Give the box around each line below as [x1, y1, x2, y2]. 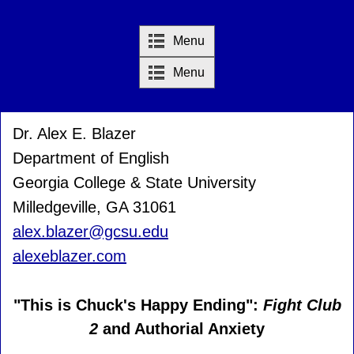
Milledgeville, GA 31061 [13, 198, 176, 216]
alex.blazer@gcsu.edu [13, 223, 168, 240]
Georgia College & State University [13, 174, 256, 191]
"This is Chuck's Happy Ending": [13, 296, 263, 314]
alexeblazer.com [13, 247, 126, 265]
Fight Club [262, 296, 341, 314]
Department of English [13, 149, 169, 167]
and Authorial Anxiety [98, 320, 265, 337]
